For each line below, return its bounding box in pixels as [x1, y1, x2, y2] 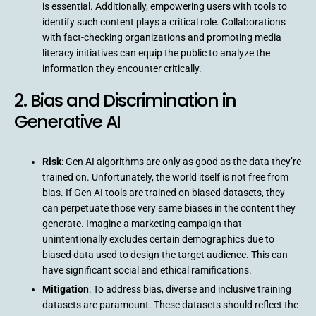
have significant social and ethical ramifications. [42, 264, 252, 276]
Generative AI [14, 109, 121, 134]
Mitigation [42, 283, 89, 295]
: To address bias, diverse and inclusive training [89, 283, 291, 295]
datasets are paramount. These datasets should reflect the [42, 298, 298, 310]
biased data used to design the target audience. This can [42, 248, 288, 260]
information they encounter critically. [42, 62, 202, 74]
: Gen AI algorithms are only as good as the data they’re [61, 155, 301, 167]
